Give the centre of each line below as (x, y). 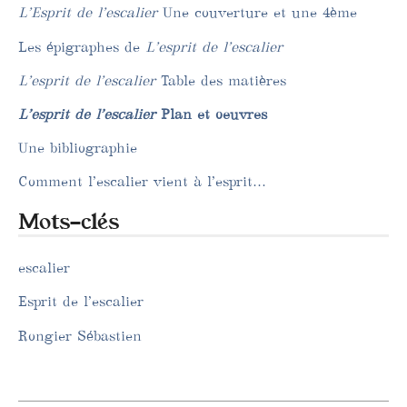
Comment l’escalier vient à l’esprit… (142, 182)
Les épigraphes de (82, 46)
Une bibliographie (78, 148)
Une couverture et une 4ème (257, 13)
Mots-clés (69, 223)
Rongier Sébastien (80, 335)
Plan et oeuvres (211, 114)
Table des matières (221, 80)
